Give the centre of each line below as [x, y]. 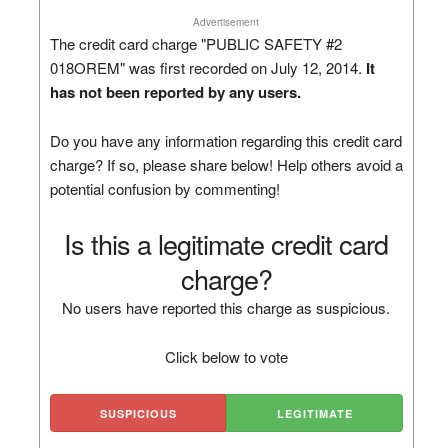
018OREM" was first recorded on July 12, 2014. [207, 67]
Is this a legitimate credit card [226, 243]
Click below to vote [226, 356]
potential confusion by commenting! [164, 188]
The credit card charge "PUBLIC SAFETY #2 [195, 43]
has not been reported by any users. [175, 91]
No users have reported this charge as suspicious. [226, 307]
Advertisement [226, 21]
